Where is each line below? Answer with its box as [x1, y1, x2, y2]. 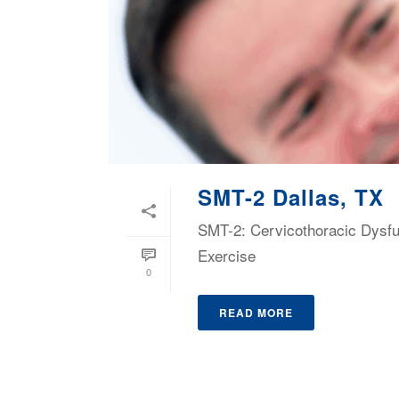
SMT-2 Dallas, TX [198, 182, 384, 212]
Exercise [198, 244, 256, 266]
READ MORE [219, 305, 293, 321]
